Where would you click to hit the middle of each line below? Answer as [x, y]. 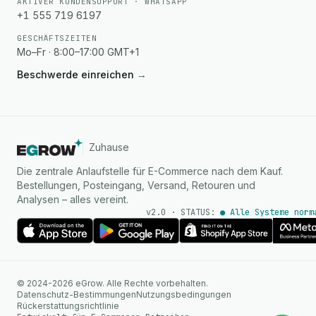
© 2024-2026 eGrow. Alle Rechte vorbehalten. [113, 283]
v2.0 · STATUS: [183, 212]
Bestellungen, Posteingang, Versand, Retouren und [136, 185]
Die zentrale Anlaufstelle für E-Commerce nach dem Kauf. [150, 171]
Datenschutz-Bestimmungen [77, 294]
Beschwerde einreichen [77, 74]
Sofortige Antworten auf [201, 288]
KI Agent [174, 276]
